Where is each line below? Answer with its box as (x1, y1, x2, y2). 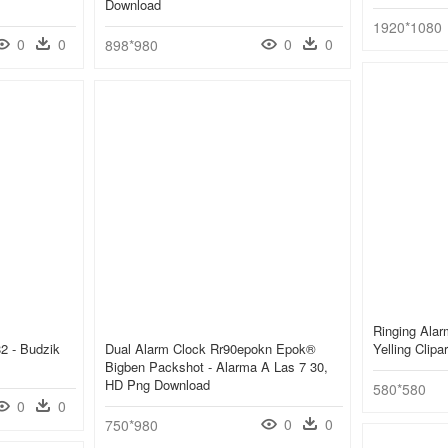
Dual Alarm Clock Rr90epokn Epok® (105, 339, 316, 359)
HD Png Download (105, 375, 210, 395)
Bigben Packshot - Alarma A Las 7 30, (105, 357, 328, 377)
